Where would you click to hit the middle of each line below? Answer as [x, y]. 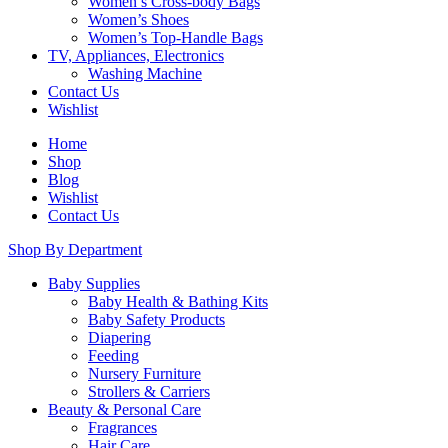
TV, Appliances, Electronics [136, 55]
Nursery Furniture [144, 373]
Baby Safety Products [156, 319]
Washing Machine [145, 73]
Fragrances [122, 427]
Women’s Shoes [138, 19]
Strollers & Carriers [149, 391]
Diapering [119, 337]
